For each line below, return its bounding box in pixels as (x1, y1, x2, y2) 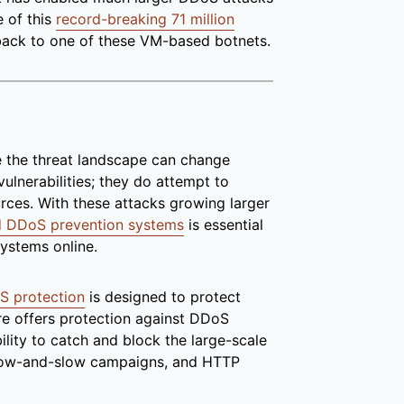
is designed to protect (85, 288, 241, 307)
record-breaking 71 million (56, 10, 234, 29)
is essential (184, 216, 263, 234)
